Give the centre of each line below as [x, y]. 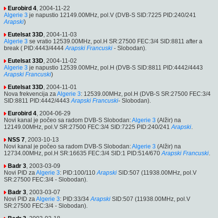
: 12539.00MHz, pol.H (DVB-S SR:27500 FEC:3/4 [146, 94]
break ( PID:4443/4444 [34, 48]
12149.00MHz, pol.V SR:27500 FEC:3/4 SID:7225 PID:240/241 [87, 127]
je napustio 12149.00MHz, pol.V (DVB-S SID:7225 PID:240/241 [112, 15]
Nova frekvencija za [30, 94]
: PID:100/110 [78, 173]
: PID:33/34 [74, 199]
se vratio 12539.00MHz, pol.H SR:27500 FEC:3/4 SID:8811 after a [115, 41]
